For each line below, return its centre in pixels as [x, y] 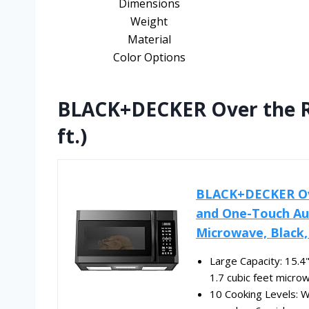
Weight [149, 22]
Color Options [149, 58]
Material [149, 40]
